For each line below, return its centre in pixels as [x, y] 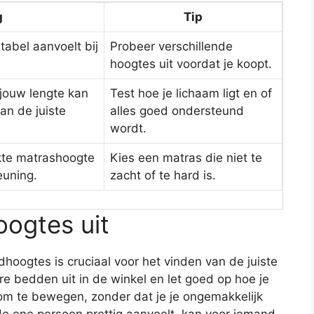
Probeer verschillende [171, 47]
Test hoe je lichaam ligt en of [191, 94]
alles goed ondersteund [177, 111]
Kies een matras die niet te [186, 158]
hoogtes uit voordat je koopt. [191, 64]
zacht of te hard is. [163, 176]
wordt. [128, 129]
